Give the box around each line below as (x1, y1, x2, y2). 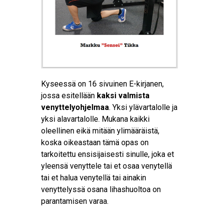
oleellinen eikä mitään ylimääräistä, (41, 126, 159, 135)
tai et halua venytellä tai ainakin (41, 173, 146, 182)
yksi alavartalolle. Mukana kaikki (41, 114, 150, 124)
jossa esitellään (41, 90, 97, 100)
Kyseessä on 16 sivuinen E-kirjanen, (41, 79, 164, 88)
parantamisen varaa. (41, 196, 109, 206)
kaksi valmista (97, 90, 150, 100)
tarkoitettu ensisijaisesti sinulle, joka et (41, 149, 174, 159)
